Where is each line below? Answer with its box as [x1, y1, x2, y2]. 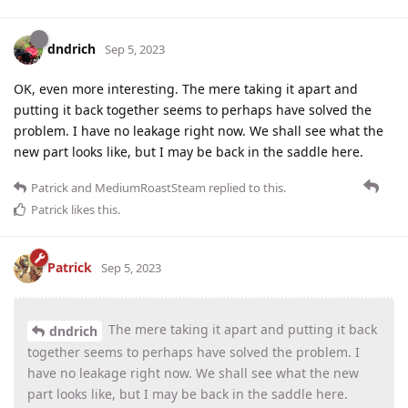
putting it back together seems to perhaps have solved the [14, 100, 372, 118]
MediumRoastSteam [95, 178, 206, 196]
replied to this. [206, 178, 286, 196]
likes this [68, 200, 117, 218]
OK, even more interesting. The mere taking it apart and [14, 79, 358, 97]
